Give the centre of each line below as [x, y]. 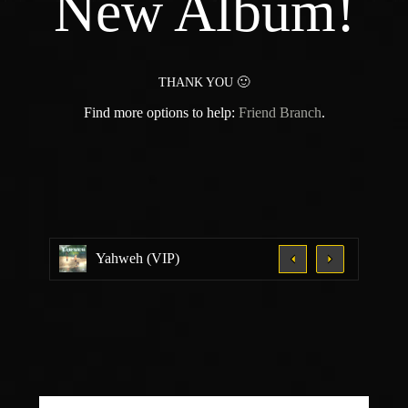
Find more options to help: [161, 112]
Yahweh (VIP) [138, 259]
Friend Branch [280, 112]
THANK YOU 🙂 [204, 82]
